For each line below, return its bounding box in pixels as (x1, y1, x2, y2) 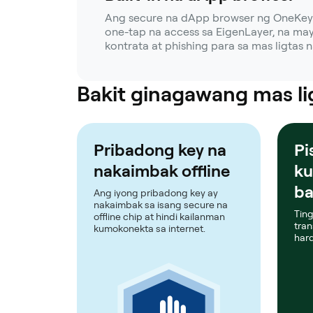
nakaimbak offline (94, 160, 230, 181)
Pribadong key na (94, 139, 226, 160)
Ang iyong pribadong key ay (94, 187, 218, 198)
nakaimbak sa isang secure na (94, 198, 228, 210)
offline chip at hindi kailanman (94, 210, 225, 222)
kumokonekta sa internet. (94, 222, 205, 234)
